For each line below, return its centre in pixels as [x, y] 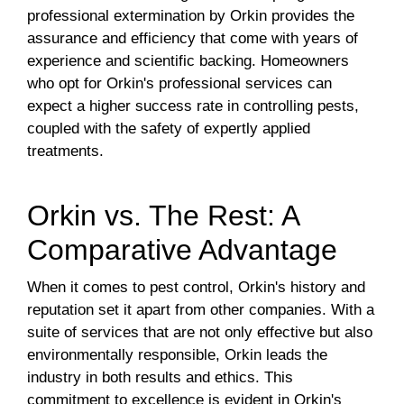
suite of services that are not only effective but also [200, 333]
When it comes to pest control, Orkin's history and [196, 288]
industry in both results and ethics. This [160, 378]
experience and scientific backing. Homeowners [188, 61]
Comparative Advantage [182, 250]
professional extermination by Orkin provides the [191, 16]
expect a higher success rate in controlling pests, [193, 106]
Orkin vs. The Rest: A [163, 216]
